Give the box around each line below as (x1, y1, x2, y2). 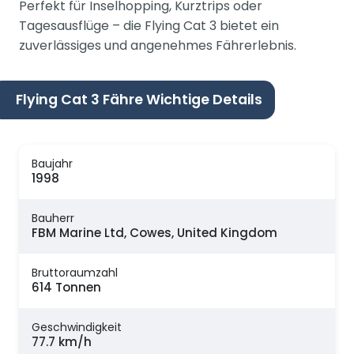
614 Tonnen (32, 279, 101, 296)
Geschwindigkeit (32, 319, 122, 336)
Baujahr (32, 156, 73, 172)
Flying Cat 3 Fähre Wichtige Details (16, 89, 262, 109)
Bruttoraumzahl (32, 265, 118, 281)
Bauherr (32, 210, 74, 227)
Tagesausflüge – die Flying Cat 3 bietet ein (19, 16, 279, 35)
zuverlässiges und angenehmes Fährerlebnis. (19, 36, 296, 55)
